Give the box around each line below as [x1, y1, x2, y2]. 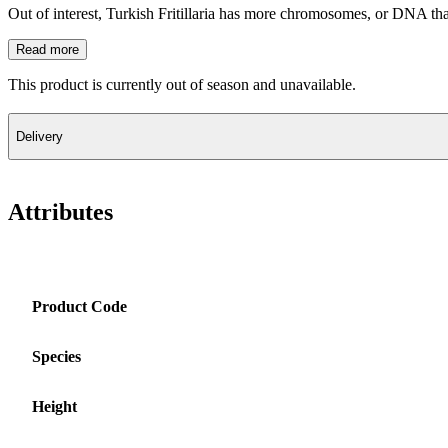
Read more [16, 41, 79, 57]
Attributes [8, 198, 113, 225]
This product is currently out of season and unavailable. [8, 75, 356, 93]
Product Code [32, 297, 127, 315]
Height [32, 397, 77, 415]
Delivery [16, 128, 63, 144]
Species [32, 347, 81, 365]
